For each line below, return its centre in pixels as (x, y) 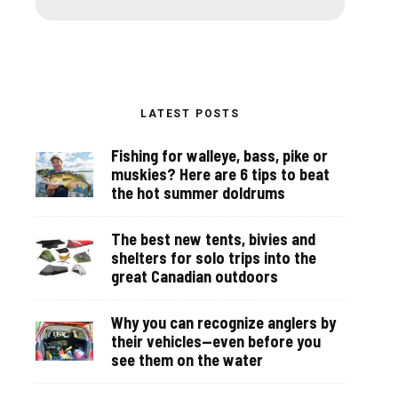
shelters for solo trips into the (214, 257)
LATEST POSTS (190, 113)
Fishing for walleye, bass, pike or (219, 155)
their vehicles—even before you (216, 341)
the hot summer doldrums (198, 192)
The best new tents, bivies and (213, 239)
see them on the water (187, 359)
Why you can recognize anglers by (223, 322)
